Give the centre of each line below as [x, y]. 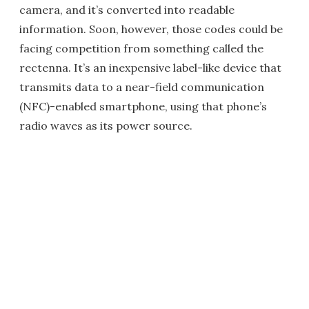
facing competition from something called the [141, 48]
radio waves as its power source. [106, 126]
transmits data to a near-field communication [142, 87]
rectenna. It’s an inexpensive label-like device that [150, 68]
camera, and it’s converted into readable [127, 10]
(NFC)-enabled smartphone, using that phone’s [143, 106]
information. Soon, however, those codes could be [151, 29]
